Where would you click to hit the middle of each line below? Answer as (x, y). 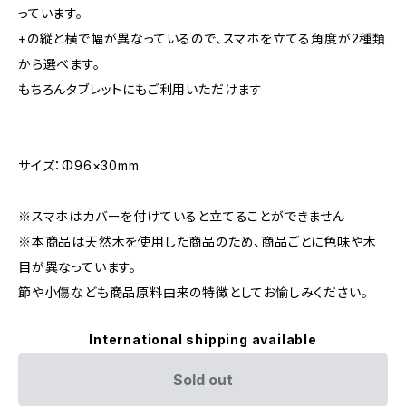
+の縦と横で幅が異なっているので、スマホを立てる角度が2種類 (202, 39)
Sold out (203, 380)
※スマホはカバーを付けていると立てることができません (182, 216)
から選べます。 (59, 64)
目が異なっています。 (77, 267)
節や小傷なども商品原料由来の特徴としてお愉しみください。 (193, 292)
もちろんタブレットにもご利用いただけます (140, 89)
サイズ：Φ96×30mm (79, 165)
